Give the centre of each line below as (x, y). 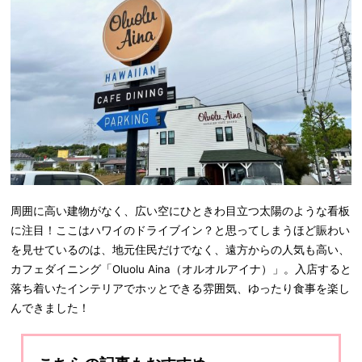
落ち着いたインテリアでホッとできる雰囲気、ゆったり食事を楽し (180, 288)
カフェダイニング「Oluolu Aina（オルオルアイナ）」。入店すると (181, 269)
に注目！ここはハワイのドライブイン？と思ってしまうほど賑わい (180, 230)
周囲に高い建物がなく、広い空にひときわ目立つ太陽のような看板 (180, 210)
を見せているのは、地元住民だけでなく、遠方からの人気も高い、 (180, 249)
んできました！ (50, 307)
